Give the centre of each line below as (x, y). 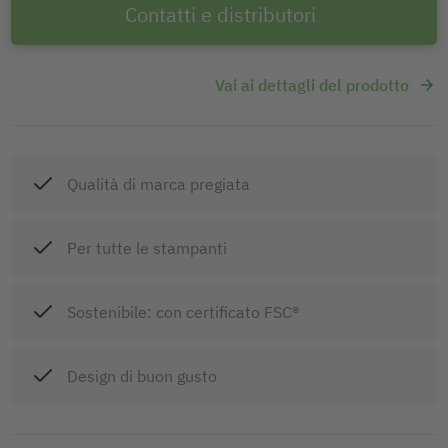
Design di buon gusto (142, 376)
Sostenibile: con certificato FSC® (183, 312)
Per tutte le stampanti (147, 248)
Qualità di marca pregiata (158, 184)
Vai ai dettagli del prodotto (312, 85)
